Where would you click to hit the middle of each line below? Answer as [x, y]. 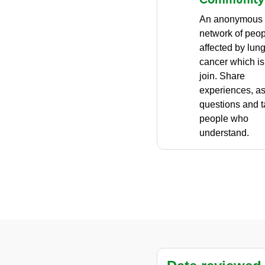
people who [224, 118]
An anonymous [231, 19]
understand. [224, 132]
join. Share [222, 76]
